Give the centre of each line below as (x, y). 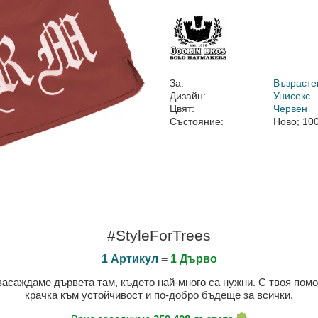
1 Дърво (193, 259)
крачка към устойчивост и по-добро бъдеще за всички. (159, 295)
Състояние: (197, 121)
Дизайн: (188, 96)
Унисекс (292, 96)
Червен (291, 109)
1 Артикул (130, 259)
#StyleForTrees (159, 235)
